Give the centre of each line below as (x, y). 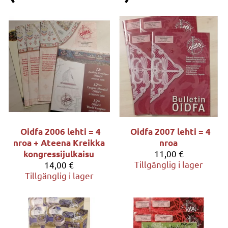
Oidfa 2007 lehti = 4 (170, 131)
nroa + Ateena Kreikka (59, 142)
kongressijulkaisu (59, 154)
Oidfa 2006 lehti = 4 (61, 131)
